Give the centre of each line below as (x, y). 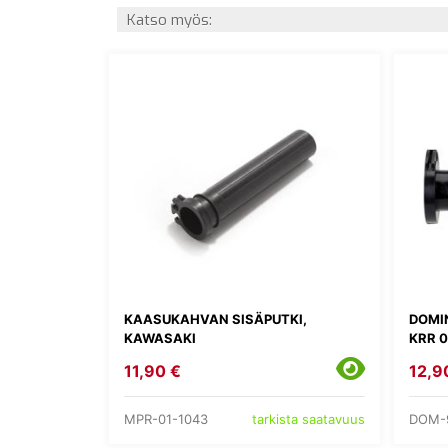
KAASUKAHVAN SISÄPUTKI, (215, 319)
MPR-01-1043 (166, 418)
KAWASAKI (160, 338)
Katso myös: (169, 19)
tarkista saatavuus (308, 419)
